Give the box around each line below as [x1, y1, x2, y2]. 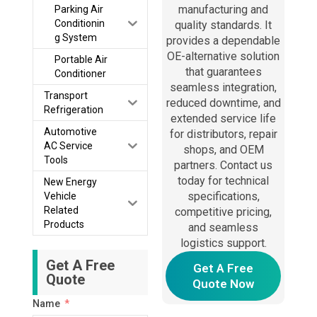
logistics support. [180, 236, 267, 250]
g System [54, 32, 97, 44]
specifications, [187, 190, 260, 204]
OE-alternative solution [167, 50, 280, 64]
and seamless [188, 221, 259, 235]
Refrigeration [43, 104, 103, 116]
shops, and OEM [183, 143, 264, 157]
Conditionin [54, 18, 105, 30]
